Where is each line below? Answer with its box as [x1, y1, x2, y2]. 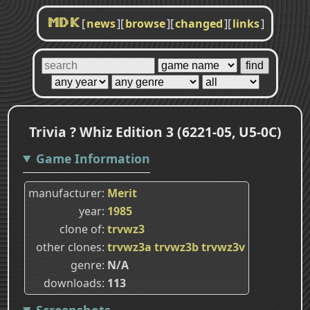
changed [175, 16, 223, 31]
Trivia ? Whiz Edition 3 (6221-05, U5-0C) [28, 122, 282, 141]
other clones [36, 239, 102, 255]
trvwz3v [201, 239, 245, 255]
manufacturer [28, 185, 102, 201]
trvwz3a [107, 239, 152, 255]
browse [125, 16, 165, 31]
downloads [44, 275, 102, 291]
